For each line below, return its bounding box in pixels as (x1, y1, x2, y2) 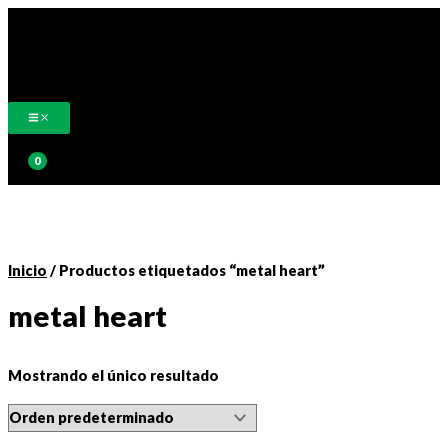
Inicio (8, 261, 47, 279)
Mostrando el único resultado (8, 367, 219, 385)
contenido (7, 63, 82, 80)
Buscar (7, 133, 65, 155)
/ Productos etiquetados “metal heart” (47, 261, 325, 279)
